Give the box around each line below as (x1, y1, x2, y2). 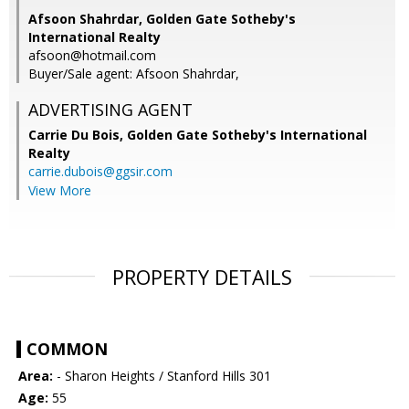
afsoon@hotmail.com (28, 47, 156, 65)
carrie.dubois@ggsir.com (28, 163, 173, 181)
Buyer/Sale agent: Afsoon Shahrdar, (28, 65, 239, 83)
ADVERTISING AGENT (28, 99, 193, 121)
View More (28, 182, 91, 200)
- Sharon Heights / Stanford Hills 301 (53, 367, 271, 385)
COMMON (26, 338, 108, 361)
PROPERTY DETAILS (112, 263, 292, 291)
